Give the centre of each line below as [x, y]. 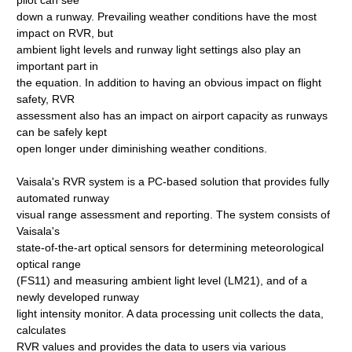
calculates [42, 330]
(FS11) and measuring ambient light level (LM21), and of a [162, 280]
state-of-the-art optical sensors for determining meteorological [170, 247]
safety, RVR [46, 99]
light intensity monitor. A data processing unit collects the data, [170, 313]
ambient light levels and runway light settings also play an [159, 49]
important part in [58, 66]
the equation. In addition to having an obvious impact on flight [169, 82]
